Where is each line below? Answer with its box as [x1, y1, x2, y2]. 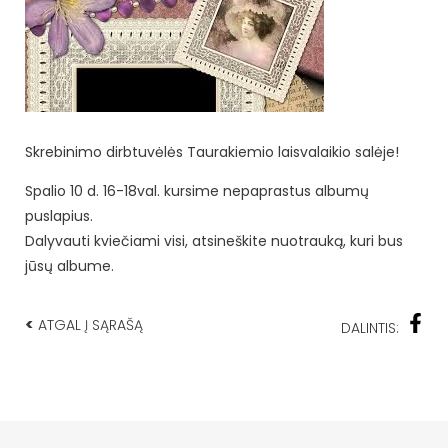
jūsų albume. [25, 255, 114, 276]
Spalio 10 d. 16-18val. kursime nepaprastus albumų [25, 180, 369, 201]
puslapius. [25, 205, 93, 226]
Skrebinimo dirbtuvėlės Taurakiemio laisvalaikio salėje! [25, 141, 399, 162]
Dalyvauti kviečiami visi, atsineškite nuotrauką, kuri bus [25, 230, 403, 251]
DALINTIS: [341, 317, 399, 338]
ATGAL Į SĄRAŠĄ [34, 314, 143, 335]
